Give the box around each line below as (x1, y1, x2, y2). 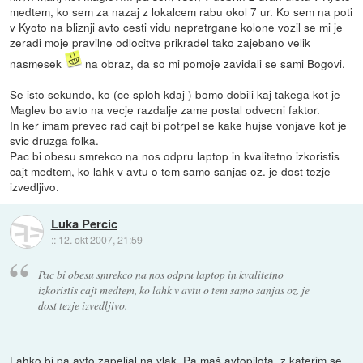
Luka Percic (50, 214, 117, 233)
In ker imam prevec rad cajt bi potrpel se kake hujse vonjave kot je (10, 117, 348, 134)
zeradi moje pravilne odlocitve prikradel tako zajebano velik (10, 34, 311, 51)
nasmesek (10, 55, 66, 72)
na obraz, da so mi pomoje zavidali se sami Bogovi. (82, 55, 346, 72)
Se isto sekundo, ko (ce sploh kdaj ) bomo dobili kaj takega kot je (10, 86, 341, 103)
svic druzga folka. (10, 132, 100, 149)
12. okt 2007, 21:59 (58, 232, 143, 246)
